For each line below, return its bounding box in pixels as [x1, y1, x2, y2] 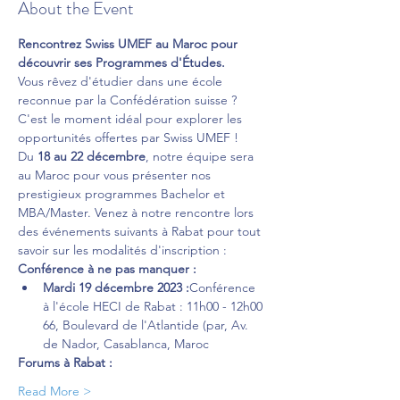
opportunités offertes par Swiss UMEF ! [18, 129, 238, 146]
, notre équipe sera [146, 148, 257, 164]
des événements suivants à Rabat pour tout [18, 223, 264, 239]
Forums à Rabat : [18, 354, 112, 371]
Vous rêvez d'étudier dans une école [18, 73, 226, 89]
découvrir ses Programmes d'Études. [18, 54, 225, 71]
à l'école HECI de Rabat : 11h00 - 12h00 [43, 298, 266, 314]
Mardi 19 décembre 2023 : [43, 279, 189, 296]
